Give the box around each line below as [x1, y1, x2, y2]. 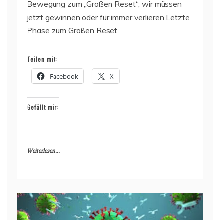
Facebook [50, 71, 78, 81]
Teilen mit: [27, 55, 57, 63]
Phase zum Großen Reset [27, 25, 117, 35]
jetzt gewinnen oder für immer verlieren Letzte [27, 12, 190, 22]
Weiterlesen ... [27, 147, 60, 155]
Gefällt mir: [27, 102, 59, 111]
